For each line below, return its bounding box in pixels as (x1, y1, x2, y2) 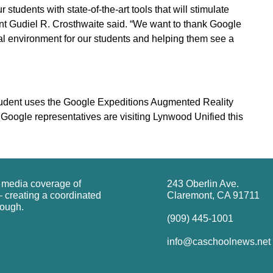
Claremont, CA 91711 (167, 190, 260, 200)
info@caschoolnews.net (167, 236, 271, 247)
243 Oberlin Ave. (167, 178, 239, 189)
